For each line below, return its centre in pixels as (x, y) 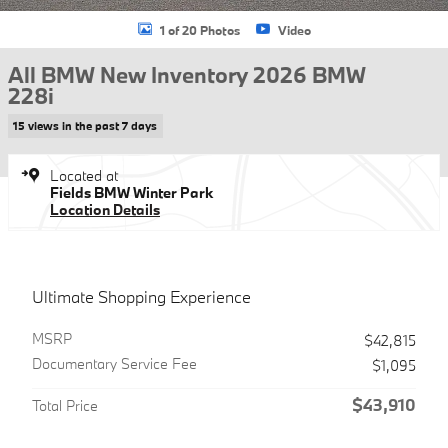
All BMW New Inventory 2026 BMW (187, 74)
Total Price (65, 405)
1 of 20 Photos (199, 29)
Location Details (105, 209)
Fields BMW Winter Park (131, 192)
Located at (84, 175)
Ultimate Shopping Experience (141, 296)
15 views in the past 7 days (85, 125)
